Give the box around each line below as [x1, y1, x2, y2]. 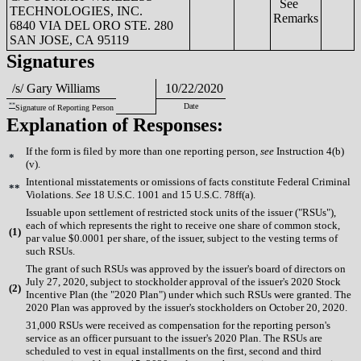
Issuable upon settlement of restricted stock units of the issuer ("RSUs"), [26, 205, 336, 218]
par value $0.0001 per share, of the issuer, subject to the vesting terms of [26, 231, 338, 244]
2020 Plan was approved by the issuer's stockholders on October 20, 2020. [26, 301, 347, 313]
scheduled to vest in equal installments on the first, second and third [26, 344, 322, 357]
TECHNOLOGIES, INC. [10, 3, 143, 18]
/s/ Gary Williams [9, 81, 100, 95]
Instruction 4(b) [274, 144, 344, 157]
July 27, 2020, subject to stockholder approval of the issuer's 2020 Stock [26, 275, 341, 288]
